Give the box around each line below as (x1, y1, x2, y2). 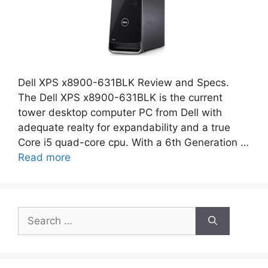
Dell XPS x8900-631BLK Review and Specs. (18, 76, 229, 89)
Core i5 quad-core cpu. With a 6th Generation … (18, 136, 249, 148)
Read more (18, 151, 71, 163)
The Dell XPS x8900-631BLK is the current (18, 91, 223, 103)
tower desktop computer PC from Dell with (18, 106, 222, 118)
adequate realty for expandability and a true (18, 121, 230, 133)
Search (17, 207, 51, 220)
